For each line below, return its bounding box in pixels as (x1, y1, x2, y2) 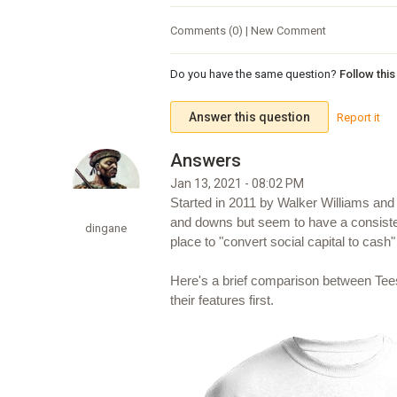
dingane (85, 222, 128, 236)
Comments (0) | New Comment (169, 23, 326, 37)
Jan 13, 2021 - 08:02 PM (169, 176, 304, 191)
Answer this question (188, 109, 310, 124)
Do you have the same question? (169, 67, 337, 82)
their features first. (169, 293, 274, 308)
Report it (336, 110, 380, 124)
